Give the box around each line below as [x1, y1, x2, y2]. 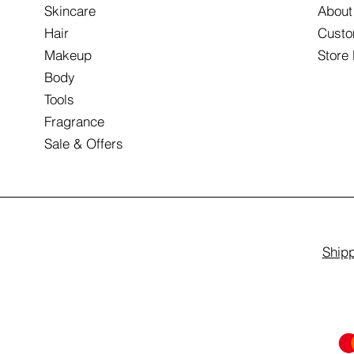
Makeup [44, 47, 92, 63]
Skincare [44, 2, 96, 19]
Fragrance [44, 113, 105, 130]
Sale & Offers [44, 135, 124, 152]
